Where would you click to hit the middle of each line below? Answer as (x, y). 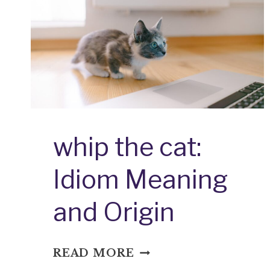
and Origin (114, 212)
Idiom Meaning (140, 180)
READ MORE (93, 253)
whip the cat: (127, 147)
